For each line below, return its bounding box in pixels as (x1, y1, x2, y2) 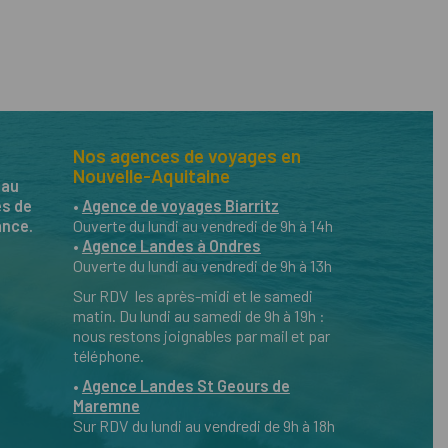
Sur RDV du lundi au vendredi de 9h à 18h (72, 416, 335, 435)
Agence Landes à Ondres (81, 236, 261, 255)
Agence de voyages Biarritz (81, 196, 279, 215)
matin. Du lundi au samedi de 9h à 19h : (72, 306, 325, 325)
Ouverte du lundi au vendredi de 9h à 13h (72, 256, 332, 275)
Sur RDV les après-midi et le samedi (72, 286, 313, 305)
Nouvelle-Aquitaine (72, 164, 230, 187)
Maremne (72, 396, 140, 415)
